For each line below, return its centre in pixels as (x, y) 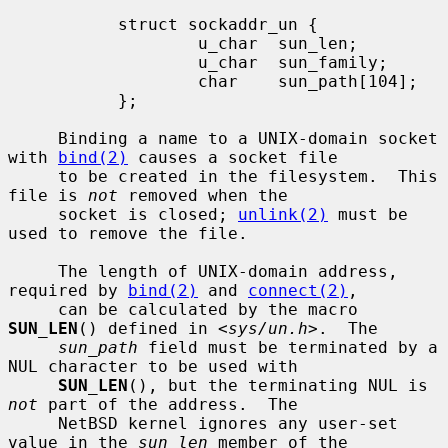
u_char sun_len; (103, 43)
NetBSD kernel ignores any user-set (33, 423)
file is (48, 195)
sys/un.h (268, 328)
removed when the (203, 195)
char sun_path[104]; (103, 81)
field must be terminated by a (288, 347)
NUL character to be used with (153, 366)
